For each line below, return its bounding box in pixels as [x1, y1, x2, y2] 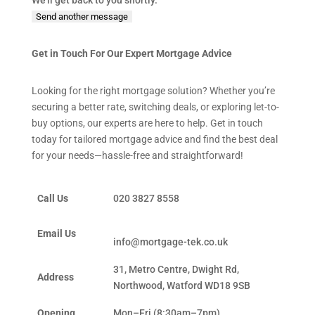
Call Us [37, 193, 68, 204]
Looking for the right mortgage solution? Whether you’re [31, 85, 275, 96]
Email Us [37, 228, 76, 239]
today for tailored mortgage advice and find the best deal [31, 134, 278, 145]
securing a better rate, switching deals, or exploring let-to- [31, 101, 279, 112]
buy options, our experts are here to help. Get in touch [31, 117, 263, 129]
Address [37, 271, 74, 283]
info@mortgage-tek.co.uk [112, 236, 228, 247]
